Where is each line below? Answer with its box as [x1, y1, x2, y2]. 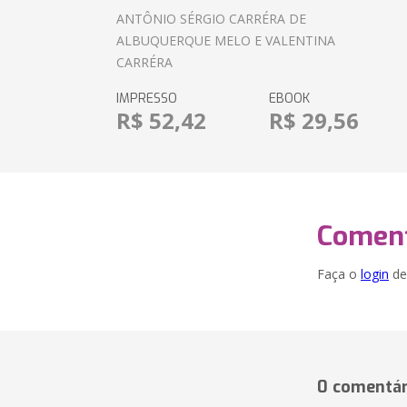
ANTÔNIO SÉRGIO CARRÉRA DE [116, 10, 307, 27]
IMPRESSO [116, 90, 178, 107]
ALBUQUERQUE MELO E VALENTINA [116, 32, 336, 49]
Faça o [317, 265, 361, 283]
